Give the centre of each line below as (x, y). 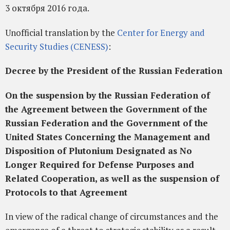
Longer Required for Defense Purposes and (100, 164)
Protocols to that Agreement (66, 192)
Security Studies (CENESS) (57, 46)
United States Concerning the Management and (108, 137)
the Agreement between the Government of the (106, 109)
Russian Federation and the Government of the (107, 123)
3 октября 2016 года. (47, 8)
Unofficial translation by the (61, 32)
